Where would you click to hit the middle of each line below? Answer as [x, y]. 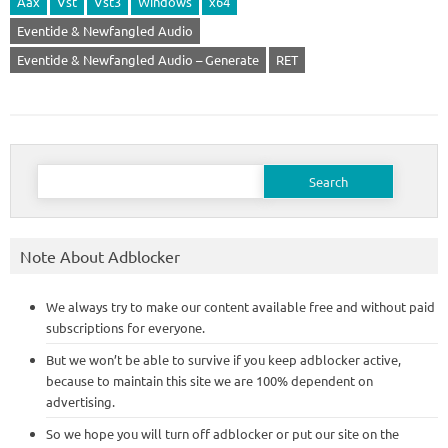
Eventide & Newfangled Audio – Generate [138, 59]
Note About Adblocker [100, 256]
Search [55, 167]
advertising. [80, 401]
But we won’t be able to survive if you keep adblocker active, [223, 359]
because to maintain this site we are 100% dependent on [209, 380]
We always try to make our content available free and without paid [240, 306]
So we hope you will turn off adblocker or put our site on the [222, 433]
